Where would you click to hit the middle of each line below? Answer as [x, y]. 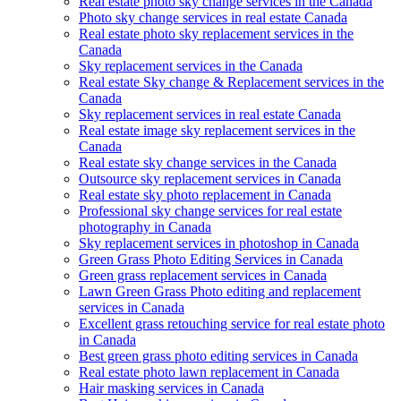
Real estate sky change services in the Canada [208, 162]
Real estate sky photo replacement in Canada [205, 194]
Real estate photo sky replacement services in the [216, 33]
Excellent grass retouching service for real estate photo [232, 323]
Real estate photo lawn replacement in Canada [209, 371]
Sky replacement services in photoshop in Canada [219, 243]
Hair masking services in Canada [171, 388]
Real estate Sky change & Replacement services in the [231, 81]
